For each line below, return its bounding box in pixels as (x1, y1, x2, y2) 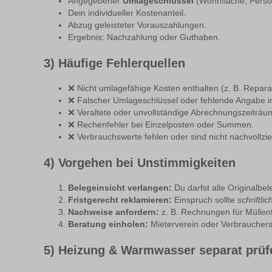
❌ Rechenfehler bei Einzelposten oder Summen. (68, 120, 254, 129)
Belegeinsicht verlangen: (68, 183, 172, 192)
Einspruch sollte (172, 195, 237, 205)
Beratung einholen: (68, 219, 148, 229)
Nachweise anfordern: (68, 207, 159, 217)
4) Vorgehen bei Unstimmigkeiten (44, 155, 236, 169)
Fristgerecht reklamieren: (68, 195, 172, 205)
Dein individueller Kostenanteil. (68, 8, 186, 18)
